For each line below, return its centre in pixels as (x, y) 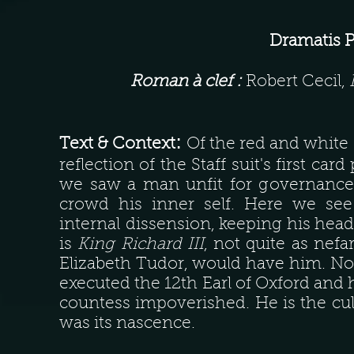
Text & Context (118, 144)
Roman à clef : (188, 82)
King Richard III (141, 245)
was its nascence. (130, 324)
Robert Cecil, (297, 82)
